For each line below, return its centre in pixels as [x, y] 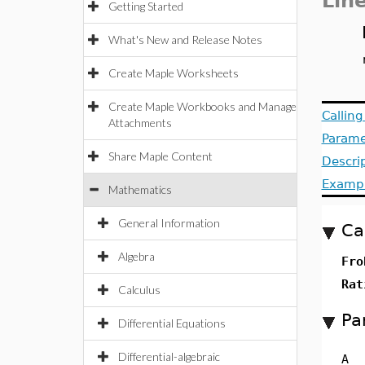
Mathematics [140, 189]
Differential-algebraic [169, 356]
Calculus [139, 290]
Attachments [140, 123]
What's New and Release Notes [185, 40]
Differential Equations [172, 323]
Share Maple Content [161, 156]
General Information [169, 223]
